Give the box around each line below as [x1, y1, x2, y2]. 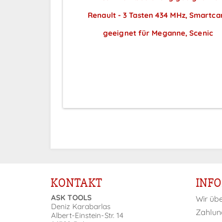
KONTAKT [51, 175, 102, 191]
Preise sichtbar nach [108, 45, 208, 57]
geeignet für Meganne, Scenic [103, 28, 213, 38]
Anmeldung [130, 62, 186, 75]
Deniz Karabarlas [51, 202, 111, 212]
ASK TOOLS [51, 193, 92, 203]
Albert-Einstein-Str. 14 [51, 211, 124, 221]
